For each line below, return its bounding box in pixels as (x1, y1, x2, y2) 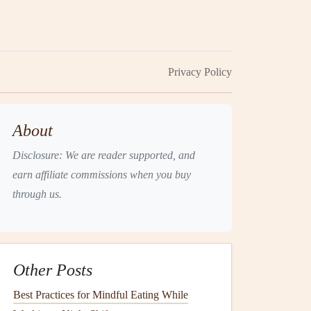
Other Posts (13, 261, 92, 279)
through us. (12, 188, 62, 200)
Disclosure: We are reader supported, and (12, 149, 195, 161)
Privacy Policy (167, 66, 232, 78)
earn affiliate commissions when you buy (12, 169, 191, 180)
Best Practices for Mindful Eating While (13, 289, 188, 301)
